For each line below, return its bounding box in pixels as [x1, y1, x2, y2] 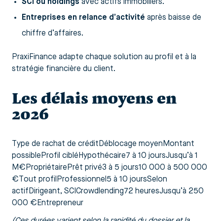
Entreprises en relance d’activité [22, 14, 145, 22]
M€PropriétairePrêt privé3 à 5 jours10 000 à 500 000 [12, 164, 207, 172]
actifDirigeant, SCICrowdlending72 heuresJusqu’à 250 [12, 187, 204, 196]
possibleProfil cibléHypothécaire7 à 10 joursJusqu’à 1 [12, 152, 198, 160]
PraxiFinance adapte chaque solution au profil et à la [12, 53, 196, 62]
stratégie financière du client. [12, 65, 115, 74]
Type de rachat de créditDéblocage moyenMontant [12, 140, 194, 148]
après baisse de [145, 14, 201, 22]
